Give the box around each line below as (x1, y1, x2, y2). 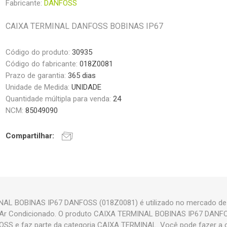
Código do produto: (6, 48, 70, 57)
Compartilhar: (6, 131, 55, 141)
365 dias (68, 71, 96, 81)
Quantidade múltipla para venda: (6, 94, 113, 104)
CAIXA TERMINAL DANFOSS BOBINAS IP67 (6, 21, 164, 31)
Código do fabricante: (6, 59, 78, 69)
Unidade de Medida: (6, 83, 72, 92)
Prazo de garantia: (6, 71, 68, 81)
